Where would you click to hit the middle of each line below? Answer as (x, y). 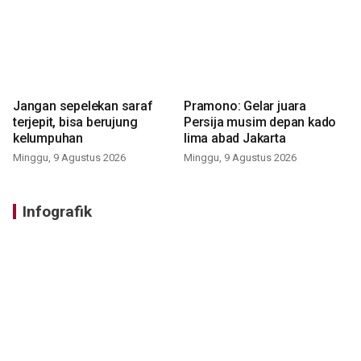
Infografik (57, 212)
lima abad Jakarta (235, 139)
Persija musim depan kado (260, 122)
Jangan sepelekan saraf (83, 106)
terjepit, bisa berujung (75, 122)
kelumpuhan (48, 139)
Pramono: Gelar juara (245, 106)
